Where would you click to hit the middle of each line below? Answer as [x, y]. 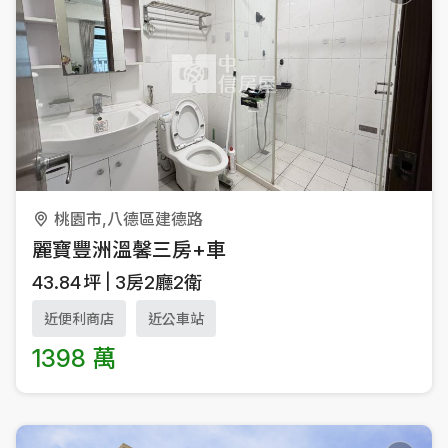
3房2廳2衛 [158, 282]
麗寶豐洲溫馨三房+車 [129, 249]
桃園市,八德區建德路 [128, 218]
